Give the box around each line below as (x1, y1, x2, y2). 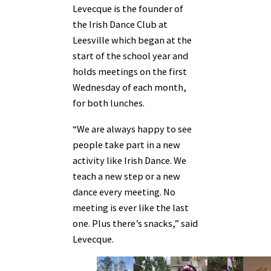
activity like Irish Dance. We (73, 154, 186, 166)
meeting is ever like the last (73, 201, 189, 214)
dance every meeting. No (73, 185, 175, 198)
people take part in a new (73, 138, 180, 151)
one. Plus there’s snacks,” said (73, 217, 198, 229)
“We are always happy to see (73, 122, 192, 135)
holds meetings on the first (73, 65, 187, 78)
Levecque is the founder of (73, 2, 183, 15)
